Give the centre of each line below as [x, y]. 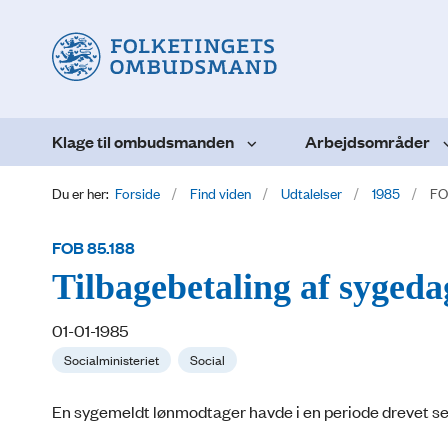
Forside [137, 192]
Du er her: [80, 192]
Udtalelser [311, 192]
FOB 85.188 [93, 247]
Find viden [220, 192]
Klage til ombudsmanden [143, 141]
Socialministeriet [111, 359]
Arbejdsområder [367, 141]
